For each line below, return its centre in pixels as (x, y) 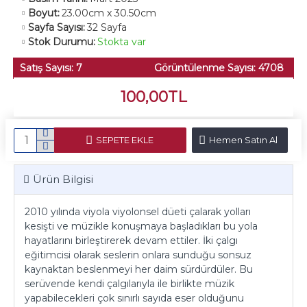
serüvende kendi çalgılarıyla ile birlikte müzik (130, 284)
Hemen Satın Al (243, 140)
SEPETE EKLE (125, 140)
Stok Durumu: (62, 42)
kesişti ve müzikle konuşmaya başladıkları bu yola (141, 226)
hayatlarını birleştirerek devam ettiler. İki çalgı (131, 241)
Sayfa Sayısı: (57, 27)
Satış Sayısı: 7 (51, 68)
